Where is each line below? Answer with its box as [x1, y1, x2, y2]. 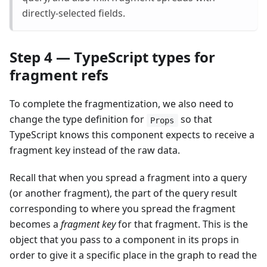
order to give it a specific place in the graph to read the [10, 249, 257, 262]
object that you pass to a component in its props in [10, 233, 239, 247]
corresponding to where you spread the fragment [10, 202, 235, 216]
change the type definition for [10, 113, 147, 126]
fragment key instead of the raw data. [10, 144, 180, 157]
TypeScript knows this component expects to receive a [10, 128, 254, 142]
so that [178, 113, 212, 126]
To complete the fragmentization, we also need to [10, 97, 234, 111]
